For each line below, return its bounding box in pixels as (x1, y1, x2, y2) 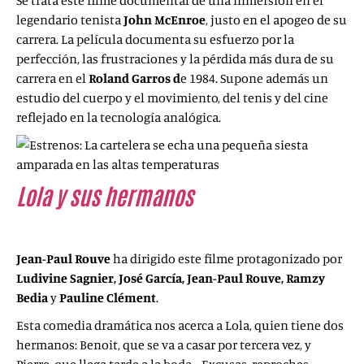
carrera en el (16, 70, 89, 86)
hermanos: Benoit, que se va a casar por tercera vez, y (16, 336, 311, 353)
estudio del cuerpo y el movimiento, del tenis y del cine (16, 89, 328, 106)
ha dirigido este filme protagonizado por (113, 250, 342, 266)
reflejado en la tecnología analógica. (16, 109, 223, 125)
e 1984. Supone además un (180, 70, 328, 86)
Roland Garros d (89, 70, 180, 86)
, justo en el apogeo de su (206, 11, 347, 28)
